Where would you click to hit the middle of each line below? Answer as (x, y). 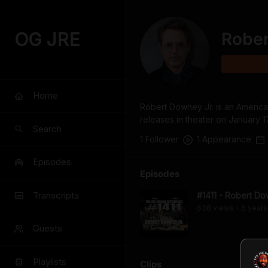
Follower (161, 139)
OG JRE (47, 39)
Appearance (226, 139)
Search (47, 129)
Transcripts (56, 195)
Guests (48, 229)
